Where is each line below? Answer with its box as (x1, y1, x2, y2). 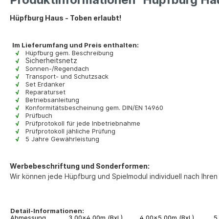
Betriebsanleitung (25, 95, 79, 104)
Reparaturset (25, 88, 66, 96)
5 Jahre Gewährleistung (25, 134, 99, 143)
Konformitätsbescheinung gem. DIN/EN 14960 (25, 103, 163, 111)
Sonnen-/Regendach (25, 64, 89, 72)
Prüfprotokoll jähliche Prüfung (25, 127, 115, 135)
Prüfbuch (25, 111, 52, 119)
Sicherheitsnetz (25, 56, 77, 65)
